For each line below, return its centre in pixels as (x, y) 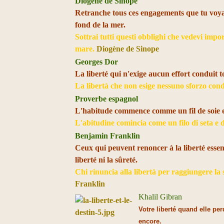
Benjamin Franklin (108, 136)
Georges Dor (97, 62)
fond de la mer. (100, 25)
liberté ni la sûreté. (107, 160)
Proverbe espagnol (107, 99)
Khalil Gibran (160, 197)
